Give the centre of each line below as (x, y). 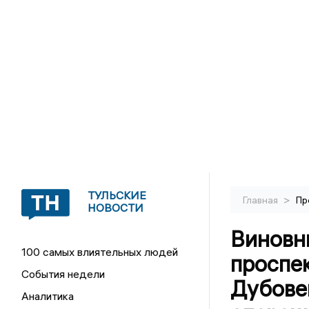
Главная (261, 200)
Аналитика (48, 296)
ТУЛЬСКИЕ (117, 195)
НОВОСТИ (116, 208)
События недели (63, 274)
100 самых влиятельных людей (100, 252)
